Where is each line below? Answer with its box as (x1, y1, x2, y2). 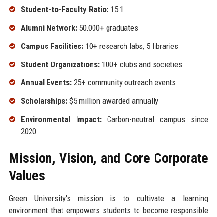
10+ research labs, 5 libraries (83, 41, 178, 51)
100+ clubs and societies (99, 59, 182, 69)
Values (8, 167, 45, 184)
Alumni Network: (20, 22, 77, 32)
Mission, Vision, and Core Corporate (8, 150, 209, 166)
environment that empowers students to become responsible (8, 205, 209, 215)
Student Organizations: (20, 59, 100, 69)
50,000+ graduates (77, 22, 138, 32)
